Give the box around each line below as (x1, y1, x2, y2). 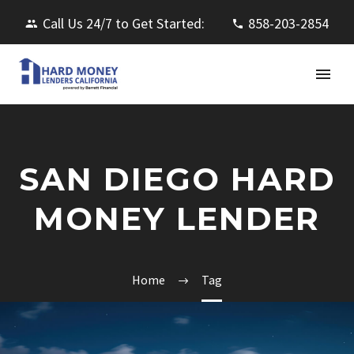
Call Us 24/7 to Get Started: (42, 14, 205, 32)
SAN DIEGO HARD (18, 160, 336, 198)
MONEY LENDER (34, 199, 320, 238)
